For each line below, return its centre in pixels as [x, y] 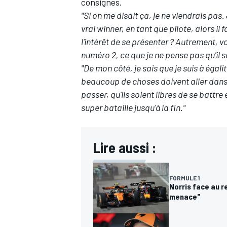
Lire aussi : [125, 148]
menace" [185, 197]
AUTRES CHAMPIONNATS [121, 63]
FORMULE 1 [184, 178]
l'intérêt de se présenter [125, 42]
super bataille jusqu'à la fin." [133, 108]
